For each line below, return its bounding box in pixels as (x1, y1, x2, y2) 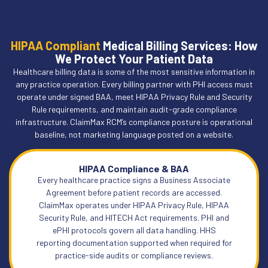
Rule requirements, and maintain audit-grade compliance (31, 103, 237, 114)
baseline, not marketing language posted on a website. (35, 129, 233, 139)
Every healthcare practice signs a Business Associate (38, 175, 230, 185)
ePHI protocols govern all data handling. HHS (52, 225, 216, 236)
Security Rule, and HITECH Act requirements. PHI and (39, 212, 229, 223)
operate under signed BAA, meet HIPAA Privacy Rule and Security (16, 91, 252, 102)
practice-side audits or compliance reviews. (55, 250, 213, 261)
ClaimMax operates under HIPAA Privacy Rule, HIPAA (39, 200, 229, 211)
